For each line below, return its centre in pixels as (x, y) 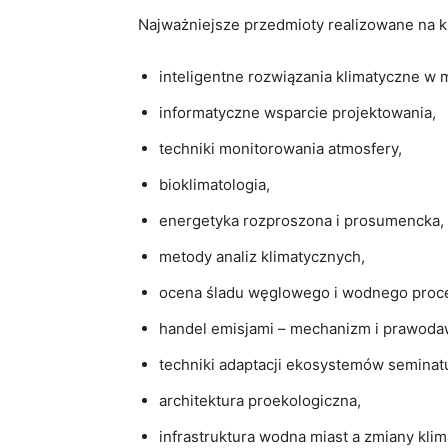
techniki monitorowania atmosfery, (280, 148)
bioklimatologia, (214, 184)
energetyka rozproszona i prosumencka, (301, 220)
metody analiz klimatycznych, (262, 256)
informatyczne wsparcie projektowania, (297, 112)
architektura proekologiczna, (260, 400)
